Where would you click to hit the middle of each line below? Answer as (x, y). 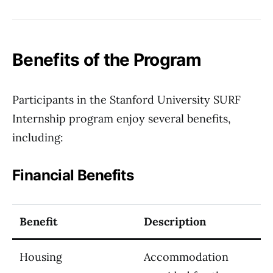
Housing (41, 257)
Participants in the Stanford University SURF (126, 100)
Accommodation (186, 257)
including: (38, 137)
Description (175, 222)
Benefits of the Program (107, 60)
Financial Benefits (73, 175)
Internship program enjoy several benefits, (122, 119)
